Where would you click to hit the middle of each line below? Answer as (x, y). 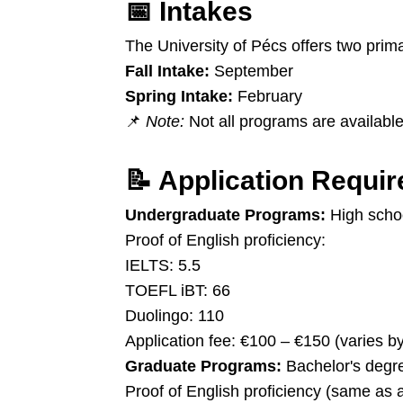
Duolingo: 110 (175, 316)
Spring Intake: (179, 96)
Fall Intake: (167, 71)
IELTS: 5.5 (163, 265)
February (268, 96)
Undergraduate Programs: (225, 215)
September (251, 71)
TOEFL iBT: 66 (178, 291)
